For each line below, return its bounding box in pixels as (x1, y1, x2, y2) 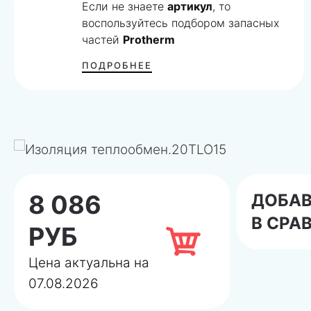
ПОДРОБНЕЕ (82, 59, 153, 71)
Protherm (123, 32, 176, 47)
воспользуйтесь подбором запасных (82, 15, 280, 30)
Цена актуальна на (28, 254, 149, 271)
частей (82, 32, 124, 47)
